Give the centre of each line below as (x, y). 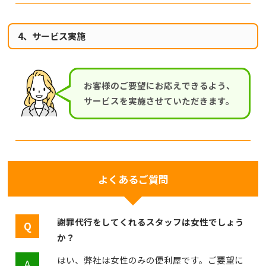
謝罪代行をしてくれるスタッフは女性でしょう (151, 222)
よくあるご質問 (133, 179)
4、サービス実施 (52, 36)
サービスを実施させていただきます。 (159, 101)
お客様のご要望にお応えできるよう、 (159, 85)
